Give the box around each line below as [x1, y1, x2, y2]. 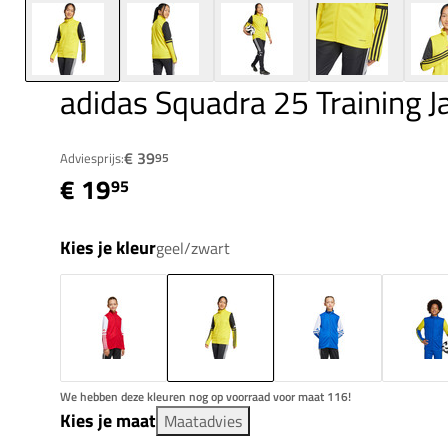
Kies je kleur [60, 234, 156, 262]
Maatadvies [164, 409, 242, 434]
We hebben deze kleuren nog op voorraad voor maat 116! [60, 387, 351, 407]
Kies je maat [60, 407, 156, 435]
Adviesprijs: [60, 148, 124, 169]
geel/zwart [156, 236, 230, 261]
